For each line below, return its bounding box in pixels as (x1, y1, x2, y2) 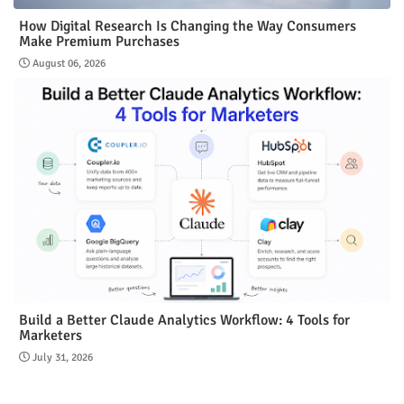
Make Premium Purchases (19, 32, 179, 50)
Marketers (19, 326, 82, 344)
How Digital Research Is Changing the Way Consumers (19, 16, 356, 35)
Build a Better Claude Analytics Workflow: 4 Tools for (19, 310, 350, 329)
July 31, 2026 (32, 350, 93, 364)
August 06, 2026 (32, 56, 106, 70)
